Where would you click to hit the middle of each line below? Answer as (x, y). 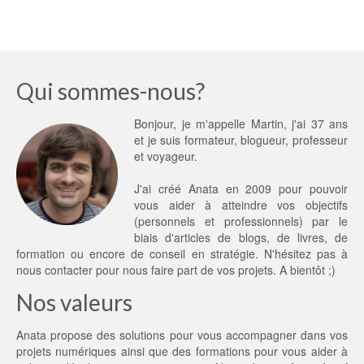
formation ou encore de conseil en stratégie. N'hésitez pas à (182, 254)
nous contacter (54, 270)
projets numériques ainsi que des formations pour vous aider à (182, 351)
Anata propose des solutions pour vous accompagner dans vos (182, 335)
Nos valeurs (74, 303)
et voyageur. (166, 156)
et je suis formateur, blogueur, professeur (241, 140)
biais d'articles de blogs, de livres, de (241, 238)
